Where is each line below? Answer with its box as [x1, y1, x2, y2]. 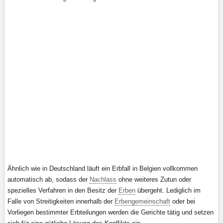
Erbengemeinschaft [114, 198, 170, 205]
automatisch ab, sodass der [7, 176, 90, 183]
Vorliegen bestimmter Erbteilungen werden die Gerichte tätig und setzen [7, 209, 214, 216]
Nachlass [90, 176, 116, 183]
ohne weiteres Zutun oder [116, 176, 191, 183]
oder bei [170, 198, 195, 205]
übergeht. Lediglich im [135, 187, 201, 194]
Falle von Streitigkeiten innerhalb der [7, 198, 114, 205]
